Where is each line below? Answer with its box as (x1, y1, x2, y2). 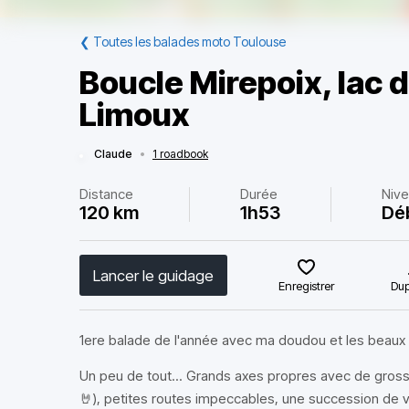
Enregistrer (278, 278, 335, 293)
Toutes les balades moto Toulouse (93, 34, 286, 49)
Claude (94, 147, 132, 161)
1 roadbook (152, 147, 208, 161)
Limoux (79, 95, 190, 133)
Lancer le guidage (93, 266, 214, 285)
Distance (79, 185, 133, 203)
